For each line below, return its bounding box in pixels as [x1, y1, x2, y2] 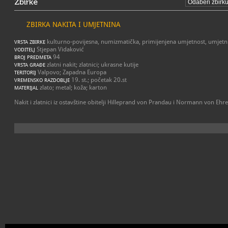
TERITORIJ [14, 70, 36, 75]
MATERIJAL [14, 85, 38, 91]
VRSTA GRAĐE [14, 62, 45, 68]
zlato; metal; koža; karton [38, 84, 107, 91]
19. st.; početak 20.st [70, 76, 127, 83]
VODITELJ [14, 47, 35, 52]
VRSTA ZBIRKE [14, 39, 45, 45]
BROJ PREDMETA [14, 54, 51, 60]
